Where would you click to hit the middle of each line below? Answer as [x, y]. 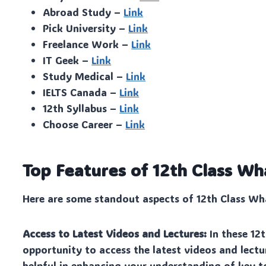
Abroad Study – [83, 12]
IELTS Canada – [81, 92]
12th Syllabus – [81, 108]
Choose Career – [84, 124]
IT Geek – [67, 60]
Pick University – [86, 28]
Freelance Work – [87, 44]
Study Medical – [85, 76]
